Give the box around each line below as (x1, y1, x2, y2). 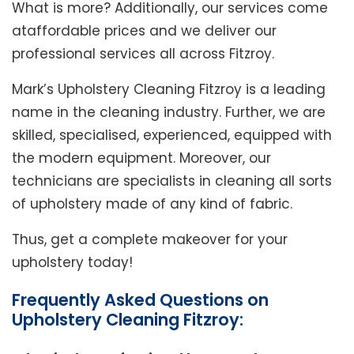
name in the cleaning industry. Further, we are (12, 103, 326, 122)
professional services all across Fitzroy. (12, 44, 274, 64)
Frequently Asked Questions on (12, 288, 269, 312)
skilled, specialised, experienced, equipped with (12, 126, 332, 145)
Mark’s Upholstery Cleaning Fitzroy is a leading (12, 80, 326, 100)
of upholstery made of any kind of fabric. (12, 194, 292, 214)
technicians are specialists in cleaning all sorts (12, 171, 332, 191)
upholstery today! (12, 253, 133, 273)
